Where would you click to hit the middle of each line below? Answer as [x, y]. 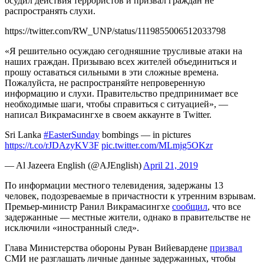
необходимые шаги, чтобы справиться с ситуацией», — [116, 104]
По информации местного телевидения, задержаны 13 [114, 185]
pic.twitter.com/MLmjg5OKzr [157, 145]
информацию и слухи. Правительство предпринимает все [121, 93]
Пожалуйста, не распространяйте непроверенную [105, 82]
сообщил [190, 206]
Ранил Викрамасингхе [126, 206]
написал [22, 114]
